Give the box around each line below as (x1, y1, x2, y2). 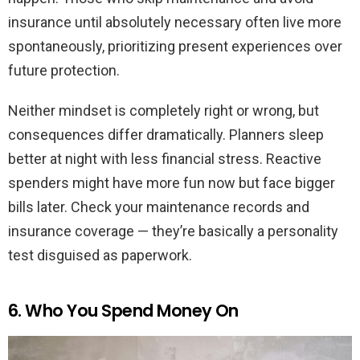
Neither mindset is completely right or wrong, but (8, 102, 319, 120)
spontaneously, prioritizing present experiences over (8, 38, 342, 55)
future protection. (8, 62, 120, 80)
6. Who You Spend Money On (8, 299, 239, 323)
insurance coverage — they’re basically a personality (8, 223, 338, 240)
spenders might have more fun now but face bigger (8, 174, 335, 192)
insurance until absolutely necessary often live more (8, 14, 342, 31)
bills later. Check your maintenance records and (8, 198, 309, 216)
